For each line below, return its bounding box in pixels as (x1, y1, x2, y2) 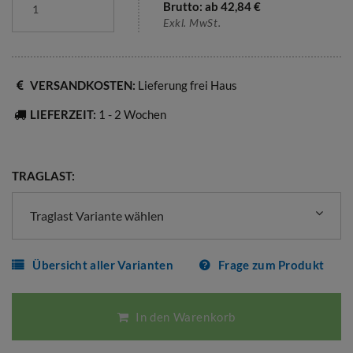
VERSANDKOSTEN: (28, 78, 138, 92)
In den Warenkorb (132, 309, 236, 324)
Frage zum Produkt (218, 258, 325, 272)
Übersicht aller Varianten (32, 258, 173, 272)
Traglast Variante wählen (30, 208, 164, 223)
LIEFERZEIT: (28, 107, 98, 121)
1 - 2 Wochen (98, 107, 166, 121)
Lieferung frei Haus (138, 78, 237, 92)
